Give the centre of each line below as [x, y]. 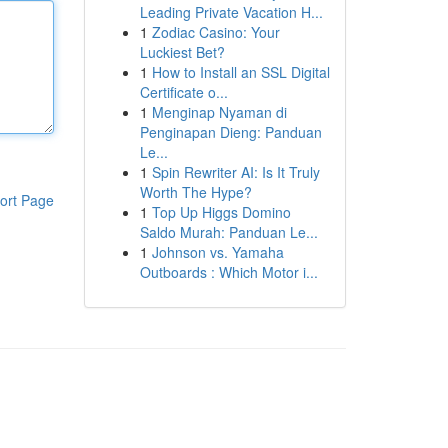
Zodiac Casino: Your [215, 32]
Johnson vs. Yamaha [217, 252]
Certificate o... [183, 92]
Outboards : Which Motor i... [228, 272]
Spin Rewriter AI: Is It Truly [235, 172]
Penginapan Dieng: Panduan [230, 132]
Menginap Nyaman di [219, 112]
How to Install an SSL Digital [240, 72]
